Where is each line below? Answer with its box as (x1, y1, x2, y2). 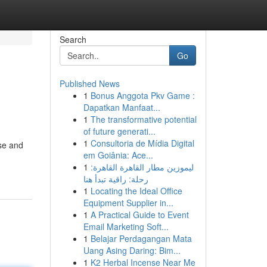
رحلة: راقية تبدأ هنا (83, 173, 148, 185)
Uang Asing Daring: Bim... (83, 244, 181, 256)
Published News (59, 77, 120, 89)
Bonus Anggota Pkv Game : (90, 89, 195, 101)
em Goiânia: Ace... (83, 149, 153, 161)
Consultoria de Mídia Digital (90, 137, 194, 149)
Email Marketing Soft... (83, 221, 169, 232)
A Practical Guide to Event (90, 209, 189, 221)
